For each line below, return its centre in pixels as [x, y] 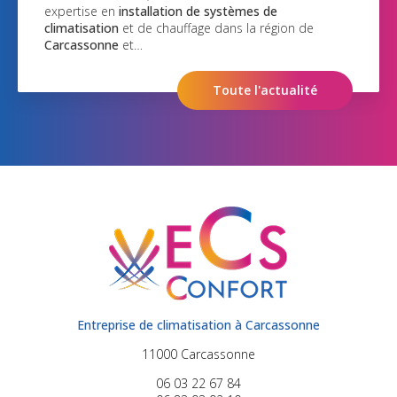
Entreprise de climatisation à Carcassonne [198, 340]
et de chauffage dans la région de [207, 28]
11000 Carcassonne [198, 370]
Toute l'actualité [256, 90]
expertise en [72, 12]
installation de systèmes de [189, 12]
